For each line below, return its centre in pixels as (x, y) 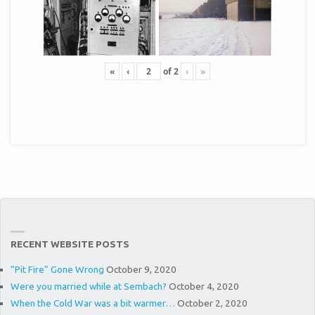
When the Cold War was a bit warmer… (92, 303)
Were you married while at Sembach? (88, 286)
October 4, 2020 (204, 286)
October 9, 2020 (141, 270)
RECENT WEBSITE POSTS (70, 244)
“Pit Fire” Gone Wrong (57, 270)
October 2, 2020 (212, 303)
